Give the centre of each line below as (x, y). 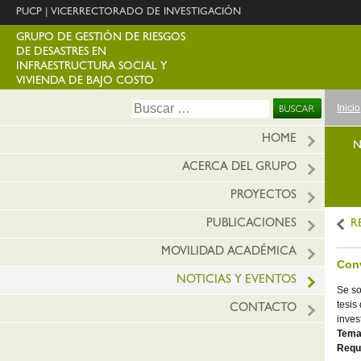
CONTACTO (263, 309)
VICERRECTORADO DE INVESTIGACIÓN (146, 12)
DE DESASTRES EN (61, 52)
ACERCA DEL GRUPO (240, 168)
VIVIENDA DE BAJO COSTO (85, 81)
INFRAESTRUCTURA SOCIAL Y (91, 67)
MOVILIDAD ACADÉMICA (229, 253)
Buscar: (154, 106)
